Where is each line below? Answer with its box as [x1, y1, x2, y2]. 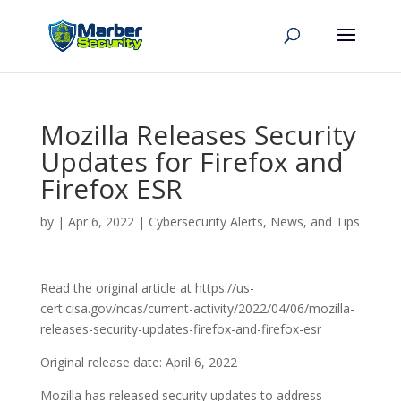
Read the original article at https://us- [39, 279, 254, 296]
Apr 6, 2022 [67, 213, 134, 230]
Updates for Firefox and [39, 143, 344, 180]
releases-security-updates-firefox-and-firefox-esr [39, 320, 321, 337]
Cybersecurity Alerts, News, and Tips [148, 213, 360, 230]
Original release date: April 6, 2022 [39, 354, 237, 371]
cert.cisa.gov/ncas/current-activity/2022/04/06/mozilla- [39, 300, 354, 317]
